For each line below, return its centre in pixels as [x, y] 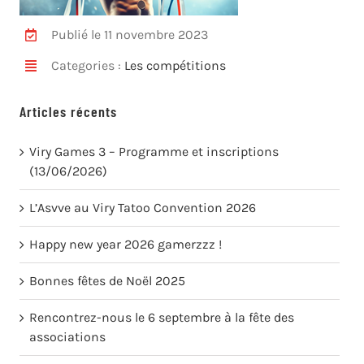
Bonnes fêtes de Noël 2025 [108, 280]
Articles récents [69, 111]
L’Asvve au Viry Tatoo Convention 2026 [143, 207]
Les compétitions [175, 66]
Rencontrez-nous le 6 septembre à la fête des [162, 317]
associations [68, 336]
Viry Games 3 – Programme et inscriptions [154, 151]
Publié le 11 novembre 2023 [129, 35]
